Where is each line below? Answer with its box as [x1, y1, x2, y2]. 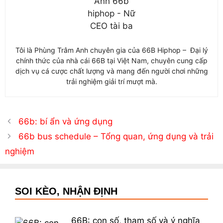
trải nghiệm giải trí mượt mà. [66, 77, 157, 86]
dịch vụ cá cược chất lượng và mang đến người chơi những [15, 66, 208, 75]
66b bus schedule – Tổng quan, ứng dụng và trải [18, 131, 214, 141]
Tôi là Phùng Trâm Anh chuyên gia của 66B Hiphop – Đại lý [15, 45, 208, 54]
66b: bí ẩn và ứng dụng [18, 116, 113, 126]
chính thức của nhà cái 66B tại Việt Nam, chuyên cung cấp [15, 56, 208, 65]
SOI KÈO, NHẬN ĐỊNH [15, 185, 117, 197]
